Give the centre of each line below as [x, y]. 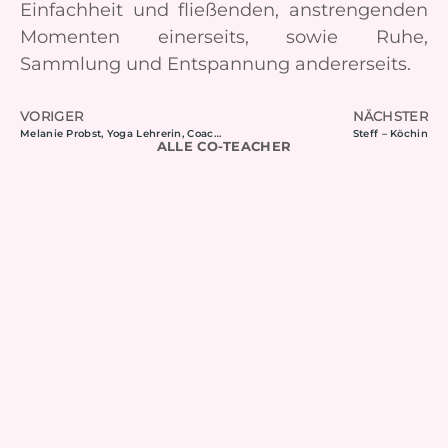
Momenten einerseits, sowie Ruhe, [224, 36]
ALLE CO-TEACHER [224, 145]
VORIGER [52, 116]
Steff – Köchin [390, 133]
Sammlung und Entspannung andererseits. [215, 63]
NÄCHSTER [390, 116]
